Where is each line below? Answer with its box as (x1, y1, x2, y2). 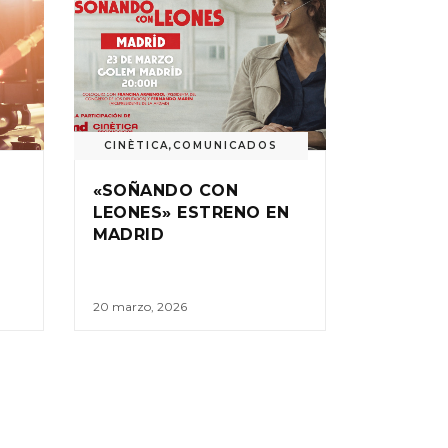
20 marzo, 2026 (92, 298, 187, 314)
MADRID (92, 224, 165, 244)
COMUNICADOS (172, 138, 278, 152)
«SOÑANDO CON (92, 180, 239, 200)
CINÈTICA (103, 138, 169, 152)
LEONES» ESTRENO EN (92, 202, 290, 222)
